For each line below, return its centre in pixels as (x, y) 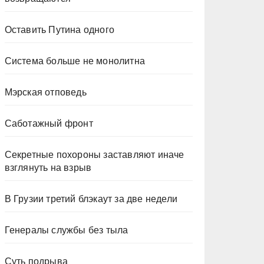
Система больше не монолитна (75, 61)
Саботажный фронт (49, 123)
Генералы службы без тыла (66, 230)
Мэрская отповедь (45, 92)
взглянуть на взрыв (48, 168)
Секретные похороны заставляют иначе (94, 155)
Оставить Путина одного (60, 30)
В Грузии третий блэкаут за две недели (91, 199)
